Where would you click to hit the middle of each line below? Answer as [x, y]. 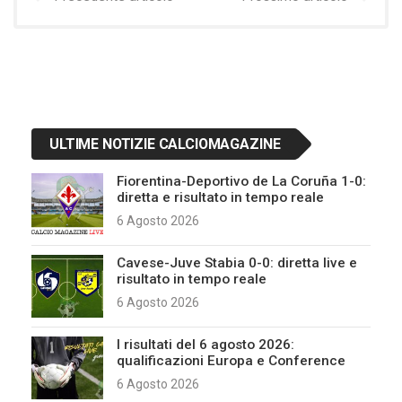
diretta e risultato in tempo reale [220, 197]
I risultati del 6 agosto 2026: [205, 344]
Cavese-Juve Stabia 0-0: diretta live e [237, 262]
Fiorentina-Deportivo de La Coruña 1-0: [241, 181]
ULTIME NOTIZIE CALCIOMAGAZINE [165, 144]
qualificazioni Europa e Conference [231, 360]
